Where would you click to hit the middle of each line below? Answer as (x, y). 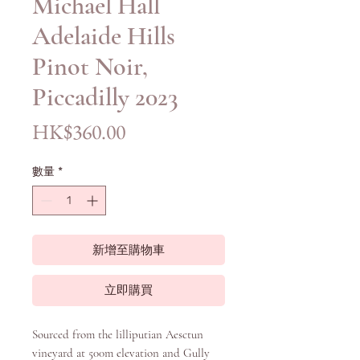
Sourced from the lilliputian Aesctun (118, 335)
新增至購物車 (129, 250)
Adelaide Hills (104, 36)
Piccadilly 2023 (105, 97)
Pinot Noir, (90, 67)
